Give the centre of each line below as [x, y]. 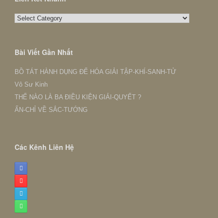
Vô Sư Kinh [31, 84]
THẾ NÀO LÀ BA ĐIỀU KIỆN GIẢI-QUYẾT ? [78, 97]
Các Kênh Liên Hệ [44, 147]
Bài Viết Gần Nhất [44, 52]
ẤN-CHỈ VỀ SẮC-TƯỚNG [51, 110]
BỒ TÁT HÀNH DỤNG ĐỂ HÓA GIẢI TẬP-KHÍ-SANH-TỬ [95, 72]
